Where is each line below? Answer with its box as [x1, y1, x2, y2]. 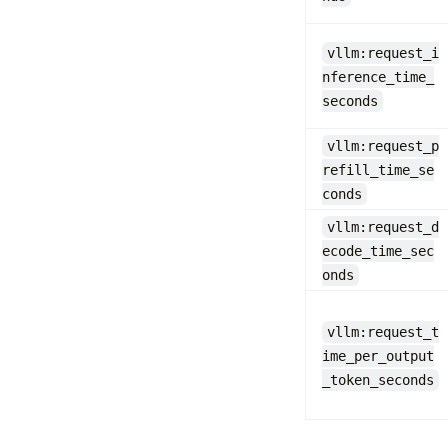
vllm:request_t [327, 323, 440, 340]
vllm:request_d [327, 218, 440, 235]
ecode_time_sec [321, 242, 434, 259]
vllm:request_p [327, 137, 440, 154]
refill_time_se [321, 161, 434, 178]
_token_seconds [321, 371, 434, 388]
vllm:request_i [327, 44, 440, 61]
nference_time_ [321, 68, 434, 85]
